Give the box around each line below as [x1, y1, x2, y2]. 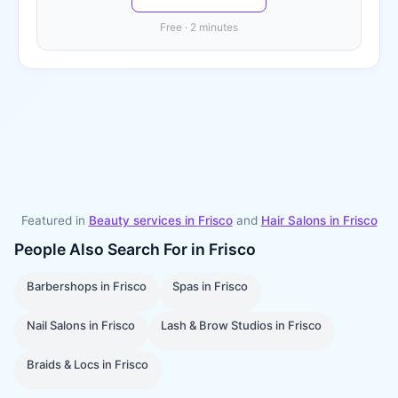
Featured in [20, 213, 85, 227]
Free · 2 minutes [160, 20, 238, 34]
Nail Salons [27, 318, 87, 333]
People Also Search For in [14, 240, 209, 259]
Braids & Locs [27, 357, 100, 372]
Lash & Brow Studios [161, 318, 274, 333]
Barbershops [27, 279, 99, 294]
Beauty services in [88, 213, 198, 227]
